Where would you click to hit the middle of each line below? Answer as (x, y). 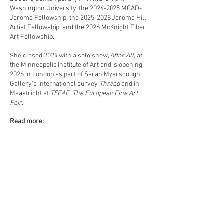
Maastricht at (30, 93)
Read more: (27, 122)
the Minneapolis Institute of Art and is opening (76, 65)
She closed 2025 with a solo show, (60, 56)
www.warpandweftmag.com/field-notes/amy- (77, 179)
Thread (110, 84)
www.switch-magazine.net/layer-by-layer (72, 160)
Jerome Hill (128, 18)
